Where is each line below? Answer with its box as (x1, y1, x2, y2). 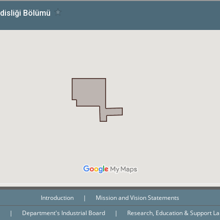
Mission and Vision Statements (96, 193, 179, 202)
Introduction (41, 193, 75, 202)
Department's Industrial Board (22, 208, 107, 217)
